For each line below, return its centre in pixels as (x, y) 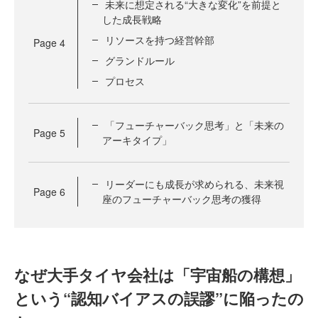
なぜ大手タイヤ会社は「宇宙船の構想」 (157, 275)
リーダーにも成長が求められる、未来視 (194, 184)
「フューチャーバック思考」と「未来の (194, 125)
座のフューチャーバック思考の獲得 (182, 199)
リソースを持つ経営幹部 (160, 40)
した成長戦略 (132, 19)
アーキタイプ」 (137, 140)
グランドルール (140, 60)
